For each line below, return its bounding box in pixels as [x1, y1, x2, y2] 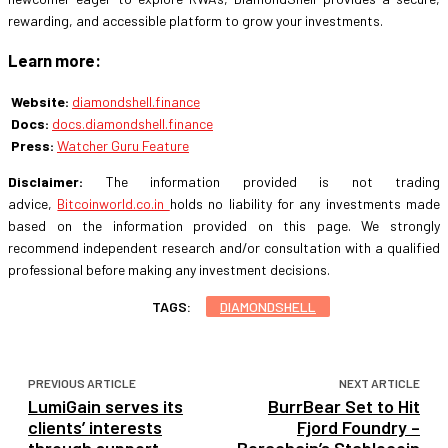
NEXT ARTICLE [338, 375, 420, 390]
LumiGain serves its [28, 394, 183, 417]
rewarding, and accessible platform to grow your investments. [8, 12, 383, 30]
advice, [8, 194, 58, 212]
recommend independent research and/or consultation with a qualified [8, 238, 440, 256]
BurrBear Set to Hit [267, 394, 420, 417]
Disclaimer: [8, 172, 83, 190]
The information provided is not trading [83, 172, 440, 190]
